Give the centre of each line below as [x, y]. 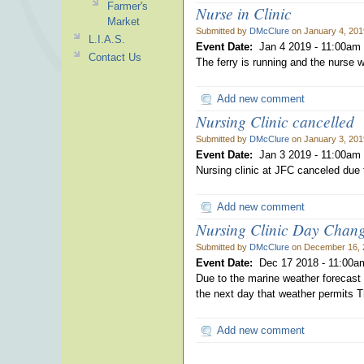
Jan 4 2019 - [290, 47]
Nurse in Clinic [244, 13]
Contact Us [115, 57]
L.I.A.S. [106, 39]
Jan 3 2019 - [290, 155]
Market [123, 22]
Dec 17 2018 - [294, 263]
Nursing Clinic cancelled [275, 121]
